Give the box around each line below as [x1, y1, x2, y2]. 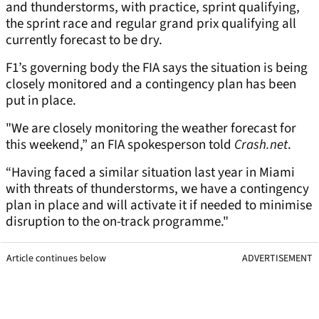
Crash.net [234, 135, 288, 155]
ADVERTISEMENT [242, 251, 313, 266]
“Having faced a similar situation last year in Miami [6, 163, 295, 183]
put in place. [6, 91, 76, 111]
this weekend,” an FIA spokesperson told [6, 135, 234, 155]
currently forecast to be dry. [6, 31, 162, 51]
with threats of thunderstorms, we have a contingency [6, 179, 309, 199]
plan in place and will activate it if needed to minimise [6, 196, 312, 216]
